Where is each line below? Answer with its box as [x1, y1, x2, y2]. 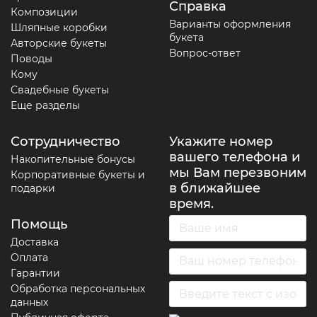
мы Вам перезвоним [169, 165, 306, 181]
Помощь [11, 217, 67, 233]
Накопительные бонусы [11, 153, 135, 166]
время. [169, 196, 214, 212]
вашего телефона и [169, 149, 300, 166]
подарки [11, 182, 55, 195]
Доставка [11, 236, 59, 249]
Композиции [11, 6, 78, 19]
